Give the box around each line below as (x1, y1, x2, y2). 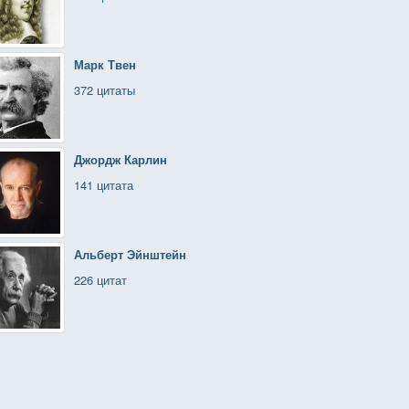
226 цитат (74, 271, 127, 288)
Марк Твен (74, 56, 136, 73)
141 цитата (74, 176, 133, 194)
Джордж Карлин (74, 151, 167, 168)
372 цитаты (74, 81, 135, 99)
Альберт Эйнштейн (74, 246, 186, 263)
